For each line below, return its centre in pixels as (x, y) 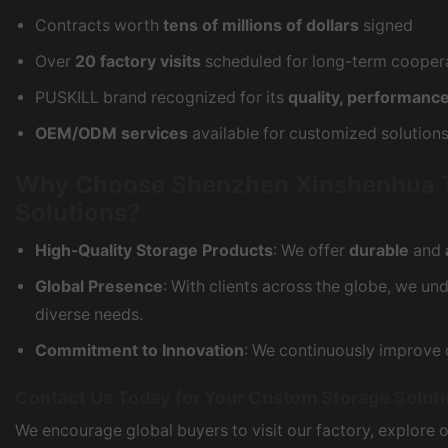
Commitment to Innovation (139, 350)
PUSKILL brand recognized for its (161, 97)
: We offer (311, 250)
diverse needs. (89, 314)
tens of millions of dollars (261, 26)
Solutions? (77, 212)
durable (379, 250)
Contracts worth (99, 26)
